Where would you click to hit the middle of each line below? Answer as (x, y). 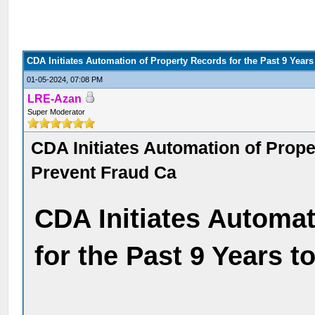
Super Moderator (57, 112)
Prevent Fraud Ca (104, 172)
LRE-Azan (55, 99)
